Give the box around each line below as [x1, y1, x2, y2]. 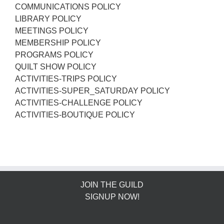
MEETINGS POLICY [15, 26, 88, 35]
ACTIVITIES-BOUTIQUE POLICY [15, 110, 135, 119]
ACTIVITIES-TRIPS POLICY [15, 74, 117, 83]
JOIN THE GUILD [80, 180, 143, 189]
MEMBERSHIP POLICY [15, 38, 101, 47]
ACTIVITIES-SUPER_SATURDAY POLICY [15, 86, 170, 95]
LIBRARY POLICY [15, 14, 81, 23]
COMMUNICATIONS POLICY [15, 2, 121, 11]
